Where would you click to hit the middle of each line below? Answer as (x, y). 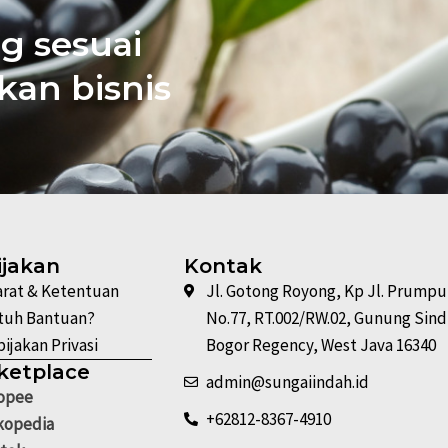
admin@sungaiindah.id (288, 382)
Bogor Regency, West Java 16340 (321, 345)
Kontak (222, 266)
